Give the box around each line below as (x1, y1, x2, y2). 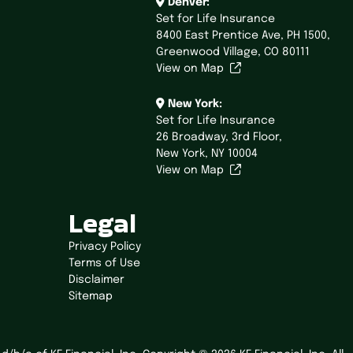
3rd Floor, (232, 132, 282, 143)
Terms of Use (68, 258, 140, 269)
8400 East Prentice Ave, (156, 30, 287, 42)
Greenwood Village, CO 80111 (156, 46, 310, 58)
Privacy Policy (68, 241, 141, 253)
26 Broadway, (156, 132, 232, 143)
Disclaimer (68, 274, 124, 286)
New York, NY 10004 (156, 148, 258, 160)
